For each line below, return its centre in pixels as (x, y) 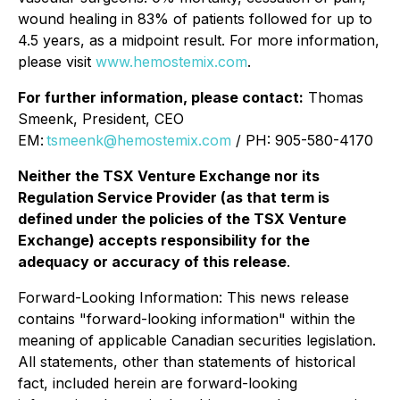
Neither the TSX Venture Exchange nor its (169, 176)
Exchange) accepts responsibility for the (164, 240)
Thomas (333, 97)
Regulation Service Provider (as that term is (174, 197)
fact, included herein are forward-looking (158, 383)
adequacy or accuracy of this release (152, 262)
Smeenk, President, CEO (101, 119)
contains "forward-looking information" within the (187, 319)
